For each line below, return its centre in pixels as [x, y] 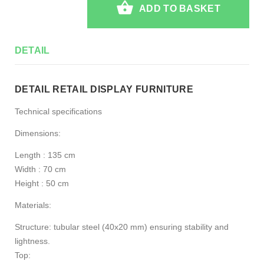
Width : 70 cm [40, 169]
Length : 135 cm [45, 155]
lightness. [32, 241]
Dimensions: [38, 133]
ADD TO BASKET [180, 8]
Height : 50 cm [42, 184]
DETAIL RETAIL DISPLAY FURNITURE [104, 90]
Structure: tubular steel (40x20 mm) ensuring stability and [122, 227]
